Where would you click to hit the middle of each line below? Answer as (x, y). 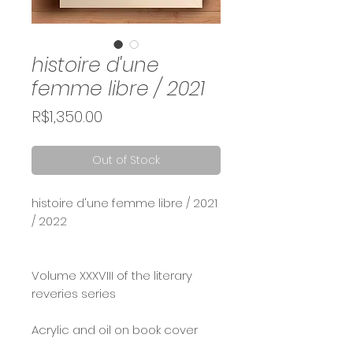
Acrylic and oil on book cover (115, 330)
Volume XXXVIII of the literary (112, 275)
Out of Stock (126, 160)
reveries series (74, 294)
